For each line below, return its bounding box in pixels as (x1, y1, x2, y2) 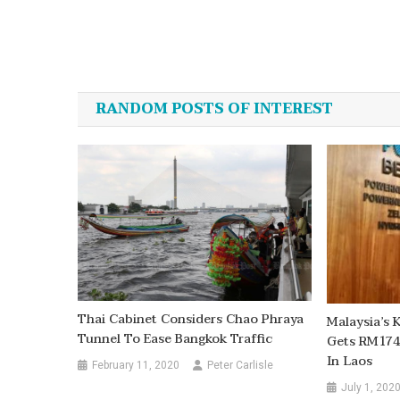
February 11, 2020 (92, 358, 180, 371)
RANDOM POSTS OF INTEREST (96, 96, 333, 122)
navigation (77, 74, 235, 121)
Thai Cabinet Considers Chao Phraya (78, 308, 304, 329)
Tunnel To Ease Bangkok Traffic (78, 328, 273, 349)
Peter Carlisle (207, 358, 274, 371)
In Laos (326, 351, 372, 372)
